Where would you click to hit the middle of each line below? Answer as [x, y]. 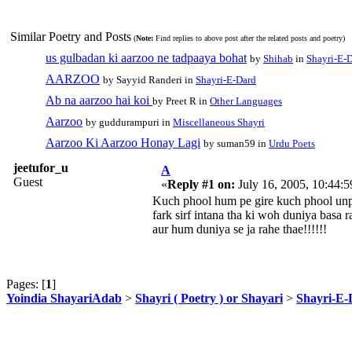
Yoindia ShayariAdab [64, 298]
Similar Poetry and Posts [71, 36]
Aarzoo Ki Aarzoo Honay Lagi [123, 142]
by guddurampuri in [129, 122]
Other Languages [246, 101]
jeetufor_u [41, 167]
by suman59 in [236, 143]
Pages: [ [26, 284]
